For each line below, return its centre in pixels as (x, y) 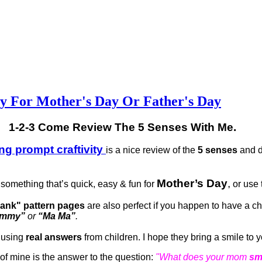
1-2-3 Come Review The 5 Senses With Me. (131, 127)
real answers (54, 237)
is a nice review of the (152, 150)
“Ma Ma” (57, 216)
